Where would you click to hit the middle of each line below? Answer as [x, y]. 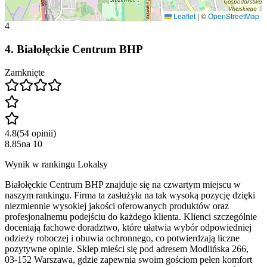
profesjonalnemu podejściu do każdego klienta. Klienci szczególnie [131, 216]
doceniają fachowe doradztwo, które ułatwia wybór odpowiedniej [128, 227]
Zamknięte [25, 72]
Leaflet [184, 16]
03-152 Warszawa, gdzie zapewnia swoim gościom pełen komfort [128, 259]
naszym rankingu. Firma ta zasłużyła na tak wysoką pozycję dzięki [130, 195]
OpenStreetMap [234, 16]
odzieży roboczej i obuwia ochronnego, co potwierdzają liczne [122, 238]
